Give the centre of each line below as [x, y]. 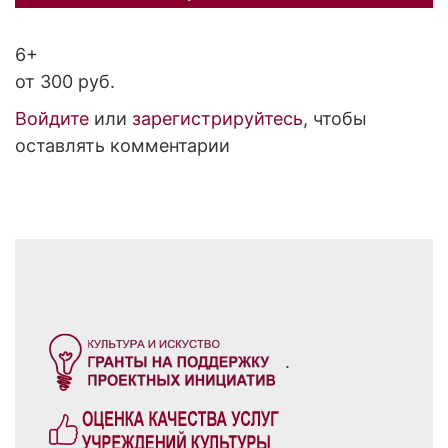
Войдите [52, 119]
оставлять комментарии [122, 146]
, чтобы [335, 119]
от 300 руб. [65, 82]
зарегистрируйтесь [217, 119]
